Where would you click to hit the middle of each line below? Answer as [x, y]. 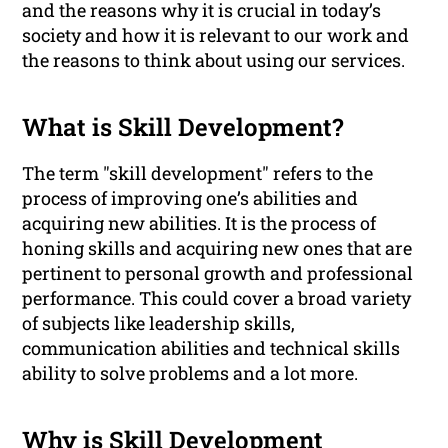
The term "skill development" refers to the [198, 173]
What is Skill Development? [183, 127]
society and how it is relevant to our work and [216, 35]
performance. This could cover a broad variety [217, 298]
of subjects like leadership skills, [159, 323]
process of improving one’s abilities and [190, 198]
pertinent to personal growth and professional [218, 273]
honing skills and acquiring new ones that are [217, 248]
